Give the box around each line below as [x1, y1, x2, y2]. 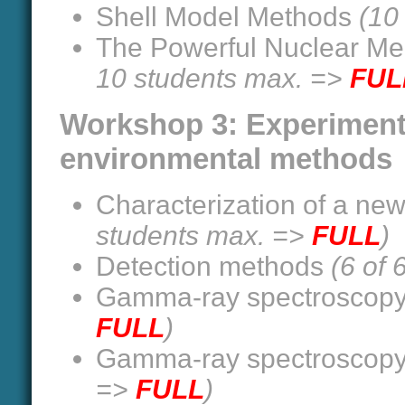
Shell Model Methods [96, 2, 359, 32]
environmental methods [60, 142, 392, 175]
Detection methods [96, 251, 331, 281]
